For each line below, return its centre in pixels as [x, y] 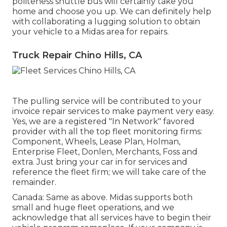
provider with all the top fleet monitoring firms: [107, 131]
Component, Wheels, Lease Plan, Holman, [96, 141]
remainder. [34, 182]
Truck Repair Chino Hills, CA [77, 55]
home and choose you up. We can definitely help [112, 12]
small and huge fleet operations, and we [93, 207]
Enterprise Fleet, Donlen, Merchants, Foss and [105, 152]
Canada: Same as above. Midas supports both [102, 197]
